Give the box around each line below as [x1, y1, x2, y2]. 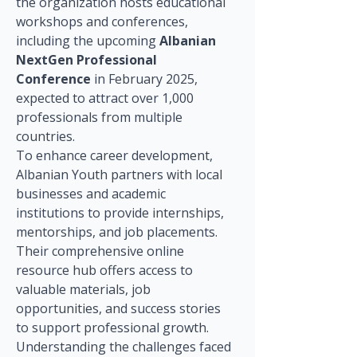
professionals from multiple [16, 108, 186, 126]
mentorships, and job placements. [16, 223, 221, 241]
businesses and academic [16, 185, 169, 202]
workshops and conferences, [16, 13, 191, 30]
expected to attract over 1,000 [16, 89, 197, 107]
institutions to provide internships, [16, 204, 227, 222]
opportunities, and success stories [16, 300, 224, 317]
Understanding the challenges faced [16, 338, 234, 355]
